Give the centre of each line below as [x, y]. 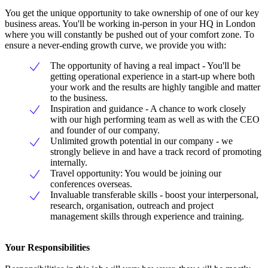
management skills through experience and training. [147, 217]
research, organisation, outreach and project [132, 206]
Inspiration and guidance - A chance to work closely [148, 109]
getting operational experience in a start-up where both [153, 77]
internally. [69, 163]
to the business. [79, 98]
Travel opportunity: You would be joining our [136, 173]
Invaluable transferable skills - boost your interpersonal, [154, 195]
